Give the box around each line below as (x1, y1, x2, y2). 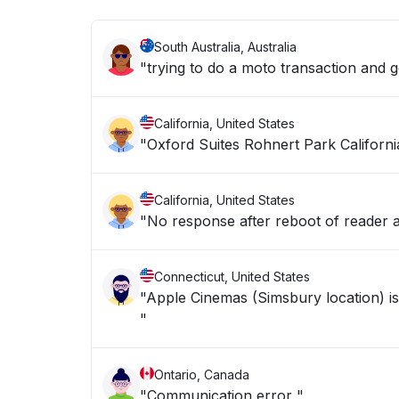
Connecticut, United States (154, 269, 310, 284)
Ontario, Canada (154, 367, 249, 382)
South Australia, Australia (154, 39, 297, 54)
